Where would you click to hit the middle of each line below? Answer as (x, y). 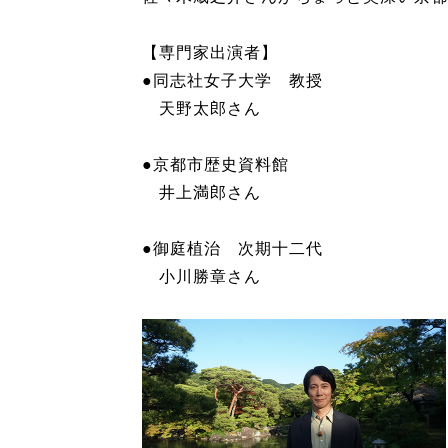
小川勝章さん (201, 276)
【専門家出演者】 (210, 52)
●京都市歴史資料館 (215, 164)
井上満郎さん (201, 192)
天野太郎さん (201, 108)
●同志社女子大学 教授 (232, 80)
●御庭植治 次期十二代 (232, 248)
